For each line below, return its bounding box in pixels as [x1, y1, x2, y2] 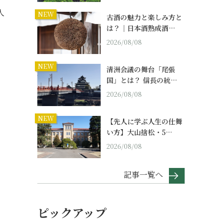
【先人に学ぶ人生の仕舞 [107, 116, 182, 127]
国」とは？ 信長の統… [107, 75, 177, 85]
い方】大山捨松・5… [107, 127, 172, 137]
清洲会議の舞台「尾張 [107, 64, 175, 75]
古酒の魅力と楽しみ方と [107, 12, 182, 23]
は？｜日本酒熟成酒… [107, 23, 175, 33]
